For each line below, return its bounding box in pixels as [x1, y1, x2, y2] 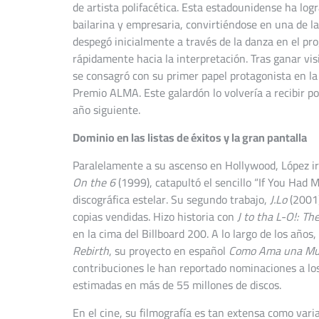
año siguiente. [73, 99, 140, 121]
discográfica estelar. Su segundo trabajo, [73, 189, 270, 211]
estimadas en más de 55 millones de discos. [73, 274, 281, 296]
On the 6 [73, 172, 115, 194]
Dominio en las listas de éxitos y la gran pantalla [73, 127, 307, 149]
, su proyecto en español [109, 240, 229, 262]
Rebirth [73, 240, 109, 262]
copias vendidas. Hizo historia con [73, 206, 237, 228]
